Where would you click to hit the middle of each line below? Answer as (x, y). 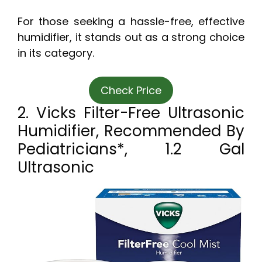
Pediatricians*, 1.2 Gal (131, 149)
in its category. (56, 53)
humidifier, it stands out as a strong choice (131, 37)
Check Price (131, 90)
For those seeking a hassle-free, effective (131, 21)
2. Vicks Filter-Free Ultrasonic (131, 113)
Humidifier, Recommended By (131, 131)
